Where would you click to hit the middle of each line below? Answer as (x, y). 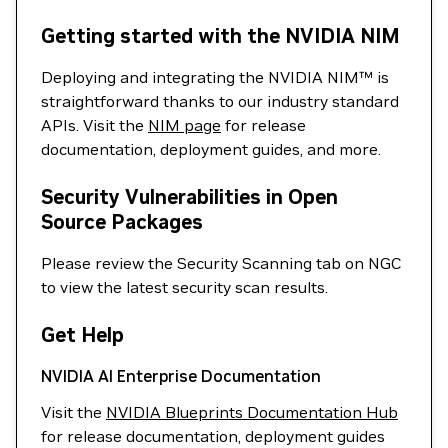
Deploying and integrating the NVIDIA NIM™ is (215, 77)
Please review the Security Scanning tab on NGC (221, 263)
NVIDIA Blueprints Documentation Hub (252, 412)
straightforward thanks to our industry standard (220, 101)
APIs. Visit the (94, 125)
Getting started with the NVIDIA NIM (220, 36)
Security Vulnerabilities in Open (189, 197)
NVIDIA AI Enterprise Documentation (181, 376)
